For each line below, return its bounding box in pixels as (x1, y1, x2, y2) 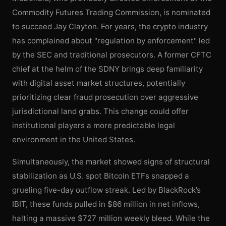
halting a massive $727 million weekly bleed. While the (12, 213, 210, 223)
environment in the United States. (12, 134, 135, 144)
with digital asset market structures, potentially (12, 78, 185, 88)
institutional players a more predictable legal (12, 120, 175, 130)
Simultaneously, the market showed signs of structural (12, 157, 210, 167)
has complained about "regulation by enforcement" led (12, 35, 210, 45)
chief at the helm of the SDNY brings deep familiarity (12, 64, 203, 74)
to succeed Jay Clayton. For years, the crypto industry (12, 21, 208, 31)
